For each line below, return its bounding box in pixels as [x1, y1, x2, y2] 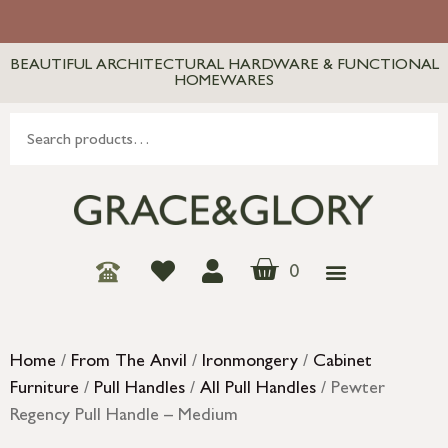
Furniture [10, 381, 79, 400]
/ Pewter [316, 381, 385, 400]
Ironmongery [202, 354, 298, 373]
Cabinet [313, 354, 372, 373]
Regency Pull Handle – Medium [10, 408, 238, 427]
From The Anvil [71, 354, 187, 373]
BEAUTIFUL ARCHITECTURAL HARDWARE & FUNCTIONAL [9, 58, 439, 74]
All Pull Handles [200, 381, 316, 400]
